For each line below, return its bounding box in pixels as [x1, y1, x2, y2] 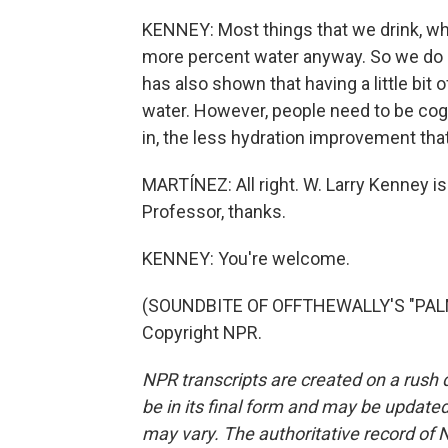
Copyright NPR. [142, 322, 262, 343]
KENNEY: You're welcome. [142, 248, 350, 269]
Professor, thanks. [142, 201, 286, 222]
